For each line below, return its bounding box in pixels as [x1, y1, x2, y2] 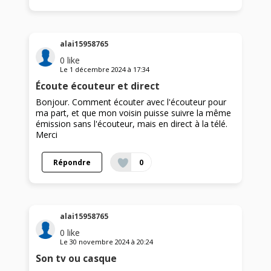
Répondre [53, 157, 91, 168]
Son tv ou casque [36, 252, 117, 266]
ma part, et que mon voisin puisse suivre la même [36, 107, 232, 119]
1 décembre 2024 [70, 65, 126, 74]
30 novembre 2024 [70, 237, 130, 247]
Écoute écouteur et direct [36, 80, 160, 93]
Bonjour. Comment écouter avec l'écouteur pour [36, 96, 227, 108]
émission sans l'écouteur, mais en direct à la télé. [36, 118, 228, 130]
